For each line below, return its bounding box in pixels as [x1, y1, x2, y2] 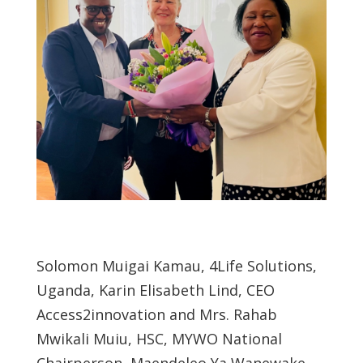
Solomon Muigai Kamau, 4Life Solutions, [36, 255, 317, 275]
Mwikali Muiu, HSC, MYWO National [36, 328, 282, 348]
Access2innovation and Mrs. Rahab [36, 304, 277, 324]
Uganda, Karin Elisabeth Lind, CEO [36, 280, 275, 300]
